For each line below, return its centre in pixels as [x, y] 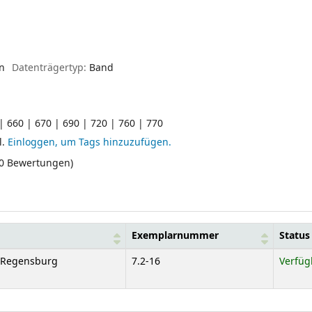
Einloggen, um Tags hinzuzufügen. [89, 143]
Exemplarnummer [175, 235]
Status [295, 235]
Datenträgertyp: [50, 68]
